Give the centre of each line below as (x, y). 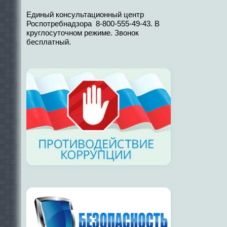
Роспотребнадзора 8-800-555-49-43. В (93, 24)
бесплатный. (49, 42)
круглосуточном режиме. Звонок (83, 33)
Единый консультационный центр (85, 15)
